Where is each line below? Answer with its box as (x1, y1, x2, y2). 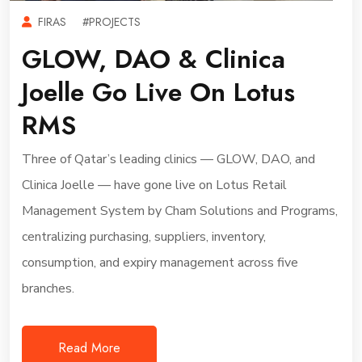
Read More (58, 339, 120, 357)
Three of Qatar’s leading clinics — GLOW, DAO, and (22, 150, 315, 168)
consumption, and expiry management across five (22, 254, 298, 271)
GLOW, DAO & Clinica (22, 40, 285, 78)
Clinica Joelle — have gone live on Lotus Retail (22, 176, 287, 194)
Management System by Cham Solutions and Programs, (22, 202, 338, 220)
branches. (22, 280, 74, 297)
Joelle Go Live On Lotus (22, 74, 295, 111)
